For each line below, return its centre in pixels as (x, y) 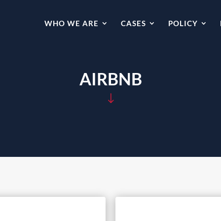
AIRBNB (110, 79)
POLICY (183, 23)
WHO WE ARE (72, 23)
